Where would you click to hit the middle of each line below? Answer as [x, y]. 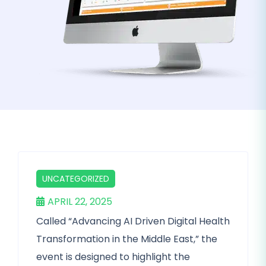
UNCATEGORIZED [76, 179]
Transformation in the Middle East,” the [127, 239]
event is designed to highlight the [113, 257]
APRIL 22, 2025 [80, 202]
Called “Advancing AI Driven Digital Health [133, 221]
